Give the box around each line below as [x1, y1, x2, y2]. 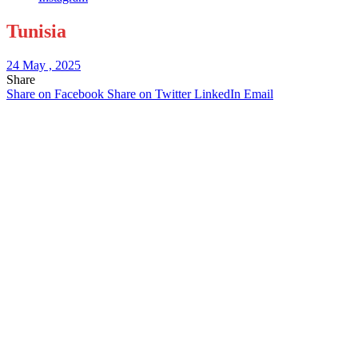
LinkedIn [194, 86, 241, 101]
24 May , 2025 [6, 58, 81, 72]
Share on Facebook [6, 86, 104, 101]
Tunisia [6, 20, 66, 42]
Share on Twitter [107, 86, 191, 101]
